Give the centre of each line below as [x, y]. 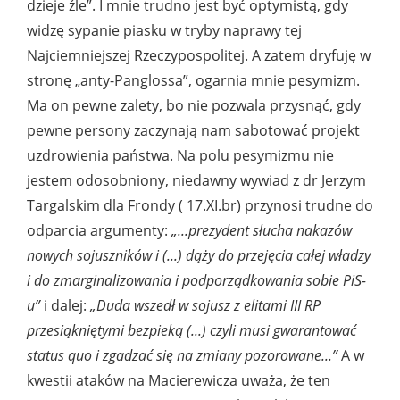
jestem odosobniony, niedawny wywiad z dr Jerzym [196, 181]
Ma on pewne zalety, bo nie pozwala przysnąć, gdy [194, 106]
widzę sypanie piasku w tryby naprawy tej [164, 31]
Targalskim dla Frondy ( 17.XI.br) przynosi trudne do [200, 206]
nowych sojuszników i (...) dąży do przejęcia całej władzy [199, 256]
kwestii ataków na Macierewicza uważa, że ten [179, 381]
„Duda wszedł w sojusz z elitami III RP [205, 306]
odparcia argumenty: [99, 231]
